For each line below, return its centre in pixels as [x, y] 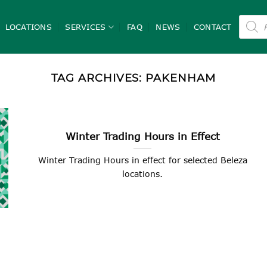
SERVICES [86, 27]
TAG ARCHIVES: [99, 78]
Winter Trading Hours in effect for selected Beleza [142, 160]
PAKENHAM [181, 78]
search [250, 26]
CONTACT [212, 27]
